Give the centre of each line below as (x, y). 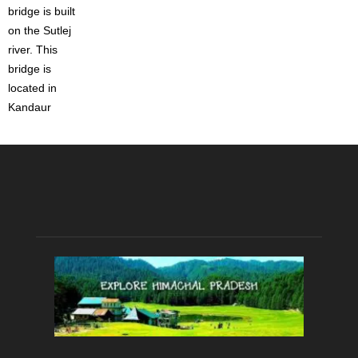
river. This (33, 50)
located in (32, 88)
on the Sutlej (40, 30)
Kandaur (30, 107)
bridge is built (42, 11)
